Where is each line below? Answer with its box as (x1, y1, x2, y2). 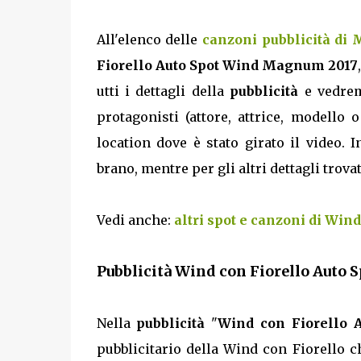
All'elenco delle (96, 31, 202, 48)
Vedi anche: (96, 212, 174, 228)
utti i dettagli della (96, 83, 230, 99)
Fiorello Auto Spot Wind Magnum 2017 (96, 57, 358, 73)
